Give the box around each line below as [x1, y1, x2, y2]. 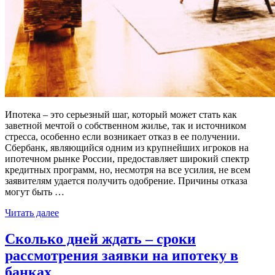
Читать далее [5, 207, 59, 218]
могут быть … [5, 186, 64, 197]
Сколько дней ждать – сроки [5, 230, 196, 247]
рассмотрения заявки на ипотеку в [5, 247, 238, 263]
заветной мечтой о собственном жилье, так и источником [5, 120, 246, 131]
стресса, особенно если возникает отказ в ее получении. [5, 131, 240, 142]
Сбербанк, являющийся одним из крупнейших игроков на [5, 142, 249, 153]
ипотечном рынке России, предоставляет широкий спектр [5, 153, 249, 164]
